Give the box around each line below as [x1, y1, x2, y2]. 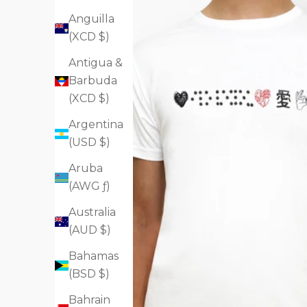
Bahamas [69, 249, 119, 263]
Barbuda [69, 74, 117, 88]
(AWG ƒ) [69, 180, 110, 193]
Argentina [69, 118, 123, 132]
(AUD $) [69, 223, 111, 237]
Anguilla [69, 12, 114, 26]
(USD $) [69, 136, 110, 149]
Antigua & [69, 56, 123, 70]
